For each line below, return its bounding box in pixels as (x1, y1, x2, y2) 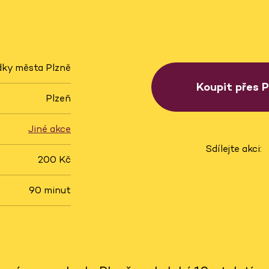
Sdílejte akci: (205, 142, 262, 155)
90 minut (29, 184, 71, 197)
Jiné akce (28, 122, 71, 136)
